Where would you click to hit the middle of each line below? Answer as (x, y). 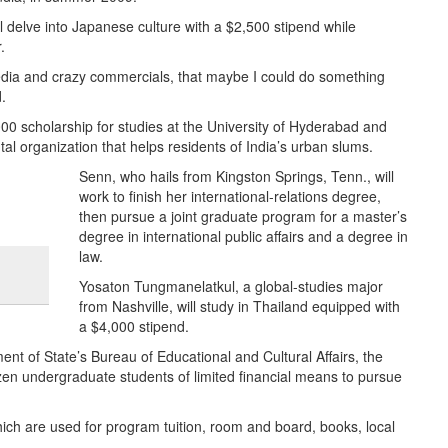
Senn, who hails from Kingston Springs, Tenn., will (236, 176)
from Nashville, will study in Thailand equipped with (239, 306)
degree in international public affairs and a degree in (243, 236)
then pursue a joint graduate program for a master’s (243, 216)
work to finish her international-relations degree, (230, 196)
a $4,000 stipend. (134, 326)
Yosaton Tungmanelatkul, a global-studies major (231, 286)
